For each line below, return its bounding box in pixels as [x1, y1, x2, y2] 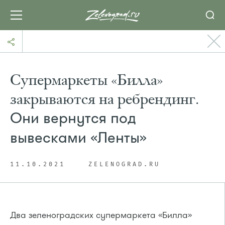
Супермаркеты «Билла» [10, 70, 163, 89]
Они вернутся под [10, 108, 136, 128]
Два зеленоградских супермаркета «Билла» [10, 209, 192, 221]
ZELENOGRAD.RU [88, 162, 160, 168]
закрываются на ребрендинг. [10, 89, 199, 108]
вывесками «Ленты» [10, 128, 147, 148]
